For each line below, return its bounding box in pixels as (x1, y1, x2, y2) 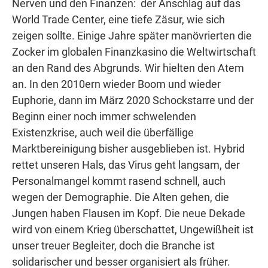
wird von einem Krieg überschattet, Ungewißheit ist (12, 223, 254, 236)
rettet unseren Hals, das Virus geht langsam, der (12, 159, 240, 171)
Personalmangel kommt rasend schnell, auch (12, 175, 226, 187)
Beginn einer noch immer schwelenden (12, 110, 196, 123)
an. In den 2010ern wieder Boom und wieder (12, 78, 221, 90)
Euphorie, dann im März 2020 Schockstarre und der (12, 94, 254, 106)
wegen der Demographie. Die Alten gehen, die (12, 191, 229, 203)
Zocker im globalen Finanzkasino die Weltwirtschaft (12, 45, 256, 58)
